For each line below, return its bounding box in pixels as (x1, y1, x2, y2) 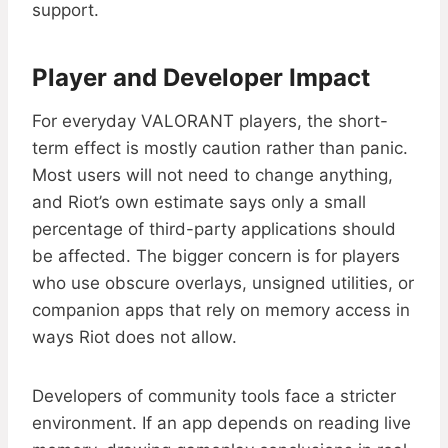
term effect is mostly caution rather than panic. (32, 138, 408, 159)
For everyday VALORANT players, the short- (32, 111, 388, 132)
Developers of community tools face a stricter (32, 386, 396, 407)
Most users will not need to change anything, (32, 165, 393, 186)
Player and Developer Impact (32, 63, 370, 93)
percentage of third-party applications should (32, 219, 396, 240)
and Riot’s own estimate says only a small (32, 192, 366, 213)
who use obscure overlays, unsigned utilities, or (32, 273, 414, 294)
